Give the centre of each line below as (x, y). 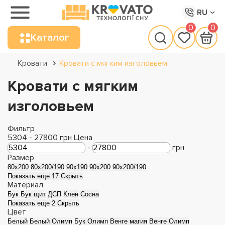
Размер (21, 158)
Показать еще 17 (34, 176)
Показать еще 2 (32, 203)
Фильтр (22, 129)
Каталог (50, 38)
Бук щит (33, 194)
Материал (25, 185)
